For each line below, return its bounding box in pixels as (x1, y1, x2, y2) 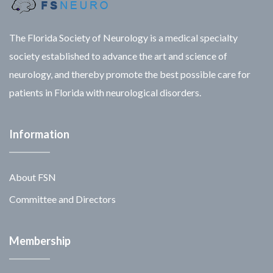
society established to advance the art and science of (9, 49, 227, 62)
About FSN (9, 171, 56, 183)
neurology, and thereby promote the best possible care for (9, 68, 250, 80)
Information (9, 127, 69, 141)
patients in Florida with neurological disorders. (9, 86, 201, 98)
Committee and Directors (9, 193, 116, 205)
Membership (9, 233, 71, 247)
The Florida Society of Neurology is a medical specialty (9, 31, 238, 43)
